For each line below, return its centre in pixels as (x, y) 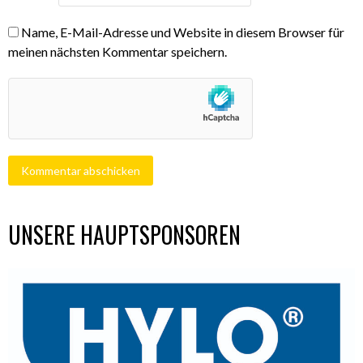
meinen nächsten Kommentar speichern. (117, 52)
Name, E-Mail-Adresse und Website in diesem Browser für (183, 32)
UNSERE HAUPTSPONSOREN (124, 235)
